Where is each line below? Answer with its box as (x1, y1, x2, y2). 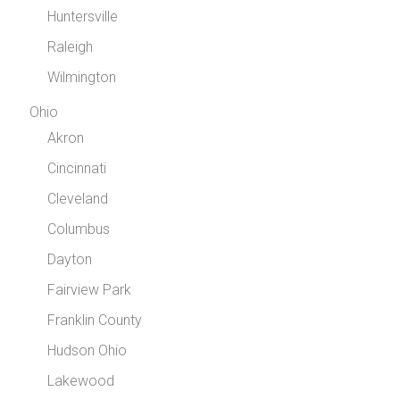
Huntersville (47, 8, 119, 26)
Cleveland (47, 190, 109, 208)
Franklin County (47, 312, 143, 329)
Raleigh (47, 38, 94, 56)
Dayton (47, 251, 93, 269)
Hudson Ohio (47, 342, 128, 360)
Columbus (47, 221, 111, 238)
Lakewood (47, 372, 115, 390)
